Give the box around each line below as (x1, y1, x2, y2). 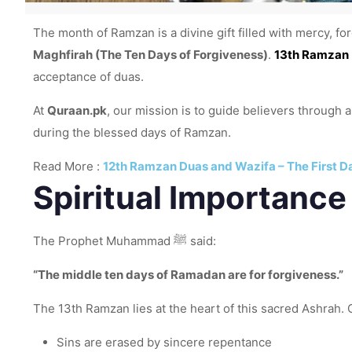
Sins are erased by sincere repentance (57, 335, 272, 350)
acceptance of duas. (33, 69, 144, 84)
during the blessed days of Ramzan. (33, 125, 231, 140)
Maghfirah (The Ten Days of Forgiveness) (33, 47, 268, 62)
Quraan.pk (47, 103, 107, 118)
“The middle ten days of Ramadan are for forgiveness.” (33, 267, 343, 282)
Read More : (33, 159, 103, 174)
